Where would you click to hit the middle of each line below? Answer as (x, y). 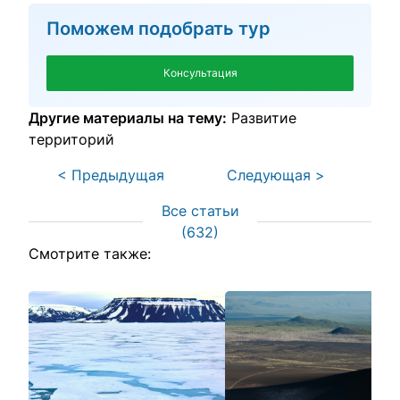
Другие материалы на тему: (128, 118)
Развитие (264, 118)
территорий (71, 139)
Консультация (200, 73)
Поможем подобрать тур (158, 29)
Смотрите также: (90, 254)
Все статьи (200, 211)
